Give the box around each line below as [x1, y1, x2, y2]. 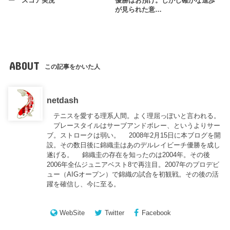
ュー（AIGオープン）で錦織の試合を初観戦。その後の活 [47, 170, 219, 178]
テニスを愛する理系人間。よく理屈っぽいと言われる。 [47, 111, 221, 120]
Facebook [142, 208, 171, 217]
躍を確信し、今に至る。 [47, 180, 121, 188]
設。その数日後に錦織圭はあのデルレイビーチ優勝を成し [47, 141, 221, 149]
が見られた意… [114, 6, 162, 14]
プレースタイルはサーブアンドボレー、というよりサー [47, 121, 221, 129]
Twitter [104, 208, 124, 217]
